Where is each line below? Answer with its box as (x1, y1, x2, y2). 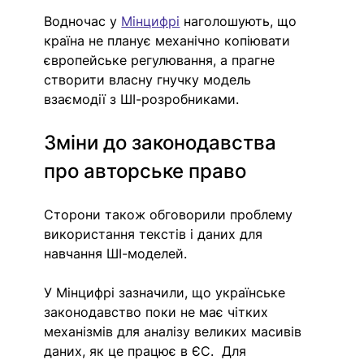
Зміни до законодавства (44, 131, 282, 155)
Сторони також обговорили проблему (44, 206, 297, 223)
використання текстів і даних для (44, 226, 267, 243)
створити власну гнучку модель (44, 71, 256, 89)
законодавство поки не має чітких (44, 304, 273, 321)
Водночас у (44, 13, 122, 30)
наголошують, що (180, 13, 301, 30)
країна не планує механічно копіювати (44, 32, 295, 50)
